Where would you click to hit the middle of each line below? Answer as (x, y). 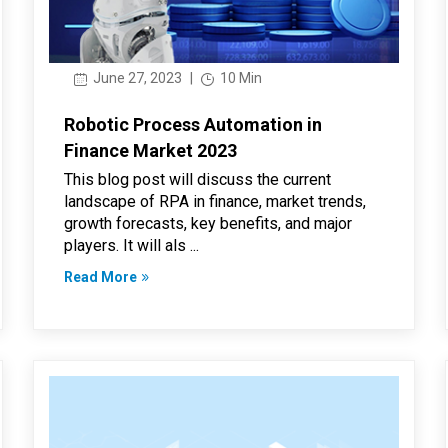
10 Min (239, 78)
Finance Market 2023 (150, 151)
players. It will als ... (131, 246)
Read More (100, 277)
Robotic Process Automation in (192, 125)
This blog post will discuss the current (197, 180)
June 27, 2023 (135, 78)
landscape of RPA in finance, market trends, (214, 202)
